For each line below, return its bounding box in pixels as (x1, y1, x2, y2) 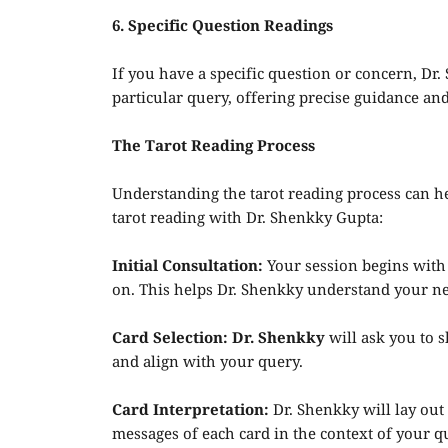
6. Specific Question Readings (112, 18, 333, 36)
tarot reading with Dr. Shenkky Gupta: (112, 210, 383, 228)
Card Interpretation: (112, 402, 269, 420)
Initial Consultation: (112, 258, 263, 276)
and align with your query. (112, 354, 303, 372)
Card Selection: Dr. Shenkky (112, 330, 325, 348)
